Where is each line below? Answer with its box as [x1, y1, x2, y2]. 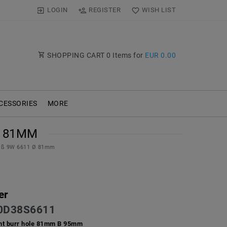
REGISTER [89, 6, 121, 14]
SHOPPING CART [45, 51, 106, 59]
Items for [110, 51, 145, 59]
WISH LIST [141, 6, 176, 14]
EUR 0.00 [145, 51, 176, 59]
